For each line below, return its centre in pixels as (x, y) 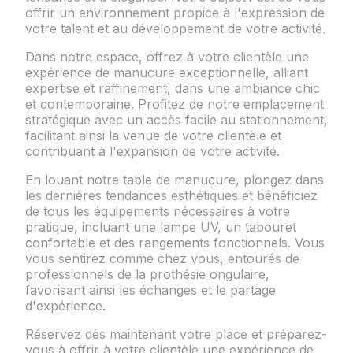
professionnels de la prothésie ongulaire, (147, 274)
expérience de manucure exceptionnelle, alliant (167, 72)
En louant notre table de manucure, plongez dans (175, 180)
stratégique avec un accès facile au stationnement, (176, 120)
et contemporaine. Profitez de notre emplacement (175, 104)
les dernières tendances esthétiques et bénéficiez (171, 195)
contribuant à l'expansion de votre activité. (152, 151)
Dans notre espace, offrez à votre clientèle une (167, 57)
